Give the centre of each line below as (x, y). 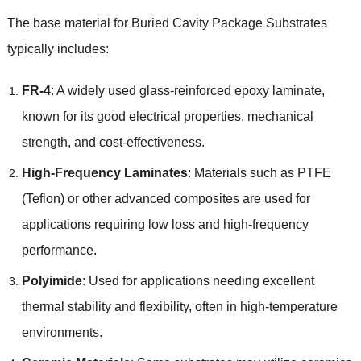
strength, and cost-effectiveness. (113, 142)
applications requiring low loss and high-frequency (165, 224)
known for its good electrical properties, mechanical (167, 116)
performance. (59, 250)
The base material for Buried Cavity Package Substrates (167, 23)
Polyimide (52, 280)
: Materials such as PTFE (259, 172)
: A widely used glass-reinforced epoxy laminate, (187, 90)
